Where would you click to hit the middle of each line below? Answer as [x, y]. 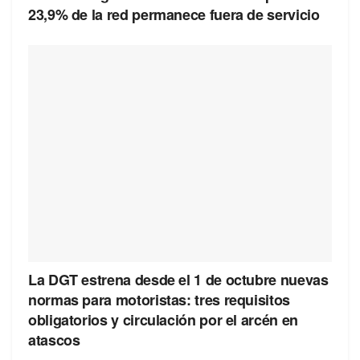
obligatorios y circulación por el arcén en [163, 320]
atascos [54, 340]
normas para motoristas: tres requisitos [159, 300]
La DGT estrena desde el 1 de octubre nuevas [178, 280]
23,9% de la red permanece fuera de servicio [174, 14]
